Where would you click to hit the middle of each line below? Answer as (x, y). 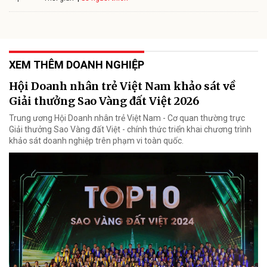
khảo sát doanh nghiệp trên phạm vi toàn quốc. (96, 140)
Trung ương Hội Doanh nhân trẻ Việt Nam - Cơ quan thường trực (127, 118)
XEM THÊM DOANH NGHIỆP (77, 64)
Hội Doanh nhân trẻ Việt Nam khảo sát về (122, 86)
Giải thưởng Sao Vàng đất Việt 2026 (104, 101)
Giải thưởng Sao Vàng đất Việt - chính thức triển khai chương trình (130, 129)
